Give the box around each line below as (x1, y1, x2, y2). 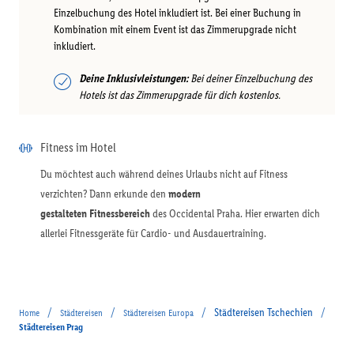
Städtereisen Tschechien (214, 306, 313, 319)
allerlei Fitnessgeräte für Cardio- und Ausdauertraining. (40, 227, 266, 240)
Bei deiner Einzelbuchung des (188, 72, 312, 85)
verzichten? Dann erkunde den (40, 187, 168, 201)
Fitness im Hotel (40, 140, 116, 155)
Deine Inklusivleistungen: (79, 72, 188, 85)
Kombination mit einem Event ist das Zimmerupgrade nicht (54, 23, 296, 36)
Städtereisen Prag (19, 322, 83, 333)
